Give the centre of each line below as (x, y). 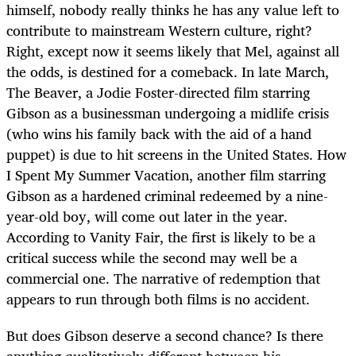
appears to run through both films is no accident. (158, 298)
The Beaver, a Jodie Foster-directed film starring (158, 92)
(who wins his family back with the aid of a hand (159, 133)
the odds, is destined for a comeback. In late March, (168, 71)
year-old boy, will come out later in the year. (147, 216)
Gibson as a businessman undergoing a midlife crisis (168, 112)
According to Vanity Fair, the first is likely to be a (161, 236)
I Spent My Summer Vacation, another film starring (166, 174)
